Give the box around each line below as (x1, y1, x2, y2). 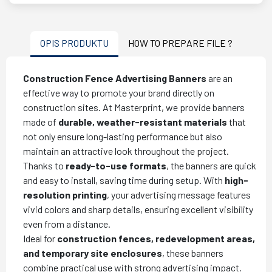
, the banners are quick (166, 159, 256, 171)
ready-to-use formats (66, 159, 166, 171)
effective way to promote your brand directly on (23, 86, 214, 98)
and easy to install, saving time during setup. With (23, 174, 225, 186)
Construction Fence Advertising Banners (23, 72, 206, 84)
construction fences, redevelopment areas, (57, 232, 255, 244)
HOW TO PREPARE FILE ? (127, 36, 233, 49)
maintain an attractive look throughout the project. (23, 144, 229, 157)
